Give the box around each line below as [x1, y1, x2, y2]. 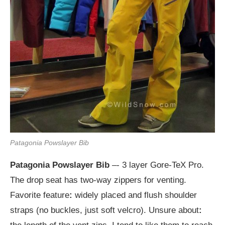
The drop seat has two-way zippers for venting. [10, 175, 186, 185]
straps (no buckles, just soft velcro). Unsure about [10, 205, 199, 215]
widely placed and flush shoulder [72, 190, 197, 200]
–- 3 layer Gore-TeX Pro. [109, 160, 204, 170]
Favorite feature [10, 190, 69, 200]
